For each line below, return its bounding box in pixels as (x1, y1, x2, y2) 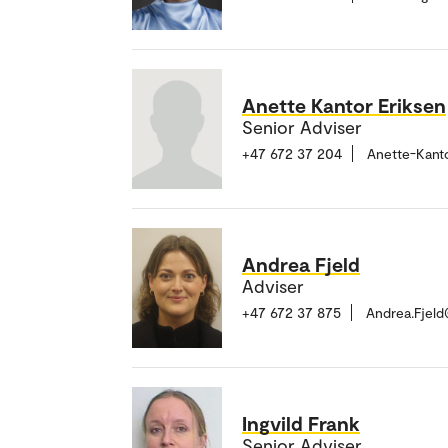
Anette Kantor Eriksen (242, 93, 446, 118)
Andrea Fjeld (242, 252, 360, 277)
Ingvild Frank (242, 411, 360, 436)
